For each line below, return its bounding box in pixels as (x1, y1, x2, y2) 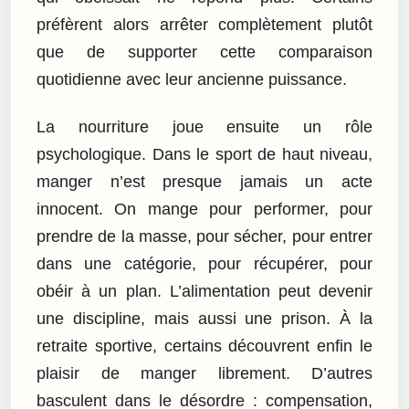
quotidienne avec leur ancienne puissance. (37, 69, 347, 89)
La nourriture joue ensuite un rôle (37, 118, 372, 137)
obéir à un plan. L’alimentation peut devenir (37, 282, 372, 301)
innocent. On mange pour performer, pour (37, 200, 372, 219)
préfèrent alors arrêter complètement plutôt (37, 15, 372, 34)
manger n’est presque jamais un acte (37, 173, 372, 192)
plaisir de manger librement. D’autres (37, 364, 372, 383)
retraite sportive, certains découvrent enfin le (37, 337, 372, 356)
